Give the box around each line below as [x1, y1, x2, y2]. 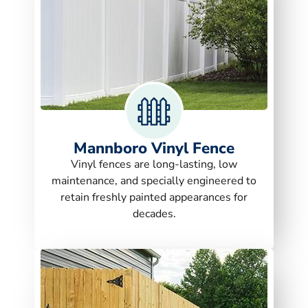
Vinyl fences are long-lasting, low [71, 156, 237, 172]
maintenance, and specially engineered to [52, 173, 256, 188]
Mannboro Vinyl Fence [74, 137, 234, 159]
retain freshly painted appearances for [60, 189, 247, 205]
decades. [132, 206, 176, 221]
